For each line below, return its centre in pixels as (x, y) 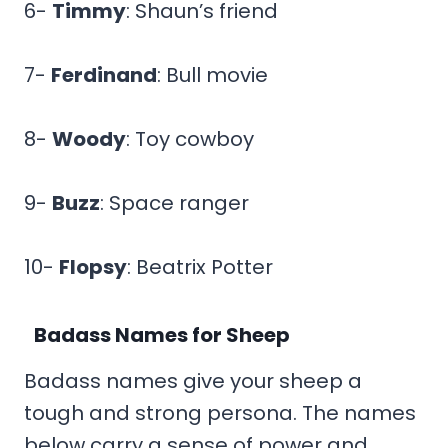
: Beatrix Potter (200, 266)
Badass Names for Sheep (162, 334)
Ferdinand (104, 74)
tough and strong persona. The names (220, 412)
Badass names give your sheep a (193, 380)
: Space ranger (174, 202)
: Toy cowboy (190, 138)
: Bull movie (212, 74)
